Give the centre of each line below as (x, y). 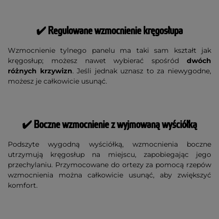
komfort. (23, 185)
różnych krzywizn (40, 71)
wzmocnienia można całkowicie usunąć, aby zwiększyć (109, 175)
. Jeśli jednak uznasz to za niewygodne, (142, 71)
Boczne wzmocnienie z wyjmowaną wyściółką (115, 125)
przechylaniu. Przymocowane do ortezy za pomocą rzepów (109, 164)
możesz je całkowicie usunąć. (57, 81)
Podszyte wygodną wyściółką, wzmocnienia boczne (109, 144)
